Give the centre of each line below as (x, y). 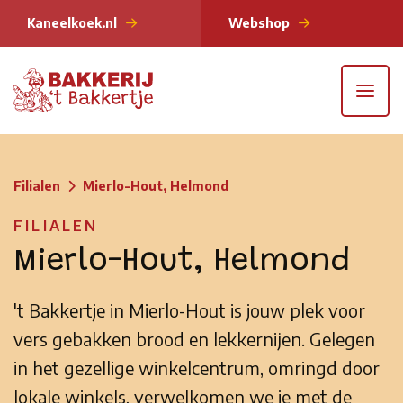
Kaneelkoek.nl (72, 23)
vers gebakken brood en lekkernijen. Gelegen (194, 339)
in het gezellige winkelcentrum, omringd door (197, 368)
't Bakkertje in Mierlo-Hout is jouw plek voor (189, 310)
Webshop (259, 23)
